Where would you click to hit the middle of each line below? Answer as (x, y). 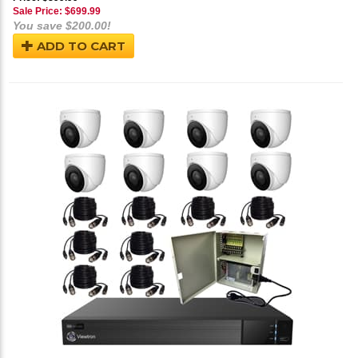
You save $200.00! (62, 26)
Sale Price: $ (42, 12)
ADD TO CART (80, 46)
